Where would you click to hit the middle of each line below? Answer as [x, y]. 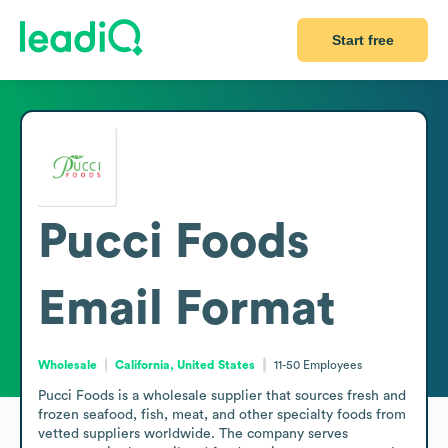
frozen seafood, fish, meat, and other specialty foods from [222, 414]
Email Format [186, 308]
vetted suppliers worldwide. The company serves [193, 433]
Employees [332, 364]
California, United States [185, 364]
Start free [362, 40]
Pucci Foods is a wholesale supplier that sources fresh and [222, 395]
